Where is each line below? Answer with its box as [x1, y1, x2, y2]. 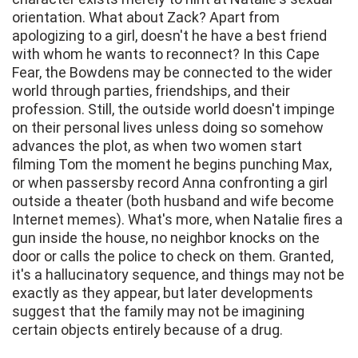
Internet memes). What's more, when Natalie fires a [12, 211, 343, 229]
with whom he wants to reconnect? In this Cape [12, 46, 320, 63]
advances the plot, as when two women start [12, 137, 302, 155]
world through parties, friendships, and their [12, 82, 290, 100]
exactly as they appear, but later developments [12, 284, 313, 302]
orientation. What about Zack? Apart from [12, 9, 280, 26]
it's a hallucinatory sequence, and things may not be [12, 266, 344, 284]
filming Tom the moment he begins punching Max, [12, 156, 332, 173]
